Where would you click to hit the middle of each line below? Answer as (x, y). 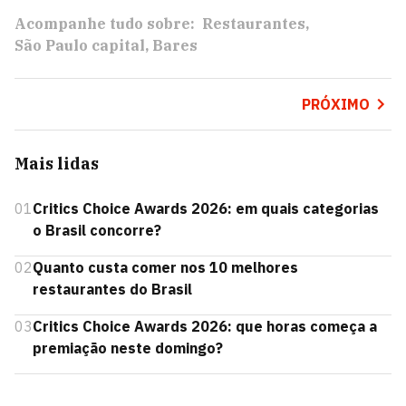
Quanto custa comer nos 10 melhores (165, 267)
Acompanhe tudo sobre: (105, 24)
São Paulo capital (80, 45)
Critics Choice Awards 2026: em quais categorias (206, 208)
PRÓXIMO (335, 104)
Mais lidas (57, 164)
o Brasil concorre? (97, 230)
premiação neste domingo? (128, 348)
